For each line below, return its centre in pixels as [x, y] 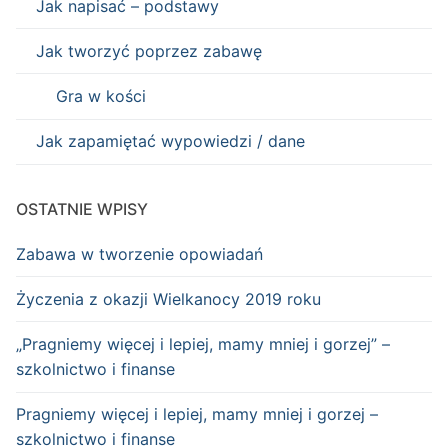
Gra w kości [101, 95]
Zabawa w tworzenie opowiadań [139, 253]
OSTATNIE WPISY [82, 208]
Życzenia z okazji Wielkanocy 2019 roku [168, 298]
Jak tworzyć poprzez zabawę [149, 50]
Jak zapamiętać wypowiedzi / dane [170, 141]
